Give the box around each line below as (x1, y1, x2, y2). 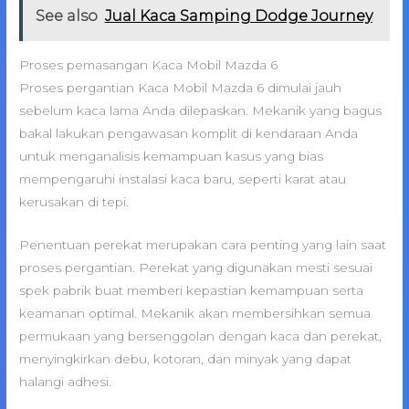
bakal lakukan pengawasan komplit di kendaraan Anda (19, 125, 359, 141)
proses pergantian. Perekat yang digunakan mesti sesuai (19, 259, 373, 275)
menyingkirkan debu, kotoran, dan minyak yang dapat (19, 351, 352, 366)
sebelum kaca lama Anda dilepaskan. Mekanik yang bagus (19, 102, 383, 118)
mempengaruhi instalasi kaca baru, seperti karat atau (19, 171, 347, 186)
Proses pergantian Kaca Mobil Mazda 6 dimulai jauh (19, 79, 342, 95)
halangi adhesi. (19, 373, 112, 389)
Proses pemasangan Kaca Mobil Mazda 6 (19, 57, 278, 72)
